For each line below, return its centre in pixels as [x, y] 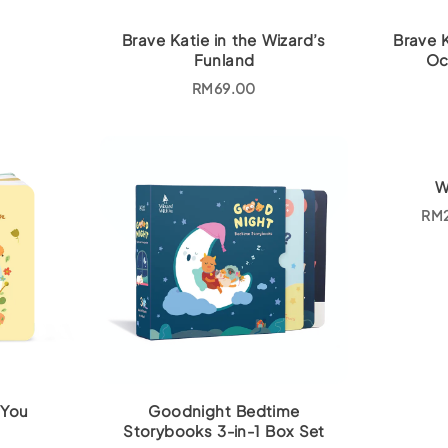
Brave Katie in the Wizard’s [224, 39]
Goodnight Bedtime [224, 411]
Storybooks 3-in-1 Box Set [224, 431]
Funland [224, 59]
